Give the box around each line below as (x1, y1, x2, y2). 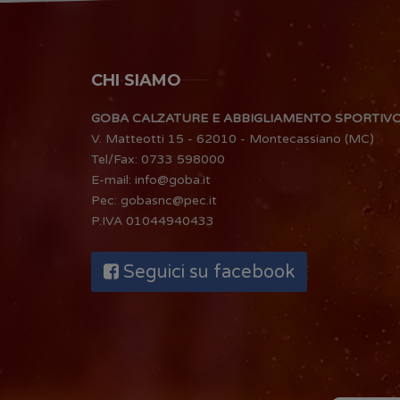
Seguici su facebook (119, 261, 295, 283)
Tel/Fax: (91, 151, 141, 167)
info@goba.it (135, 171, 211, 187)
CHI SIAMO (91, 70, 181, 90)
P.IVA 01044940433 (91, 212, 214, 229)
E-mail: (91, 171, 135, 187)
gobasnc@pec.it (121, 192, 217, 208)
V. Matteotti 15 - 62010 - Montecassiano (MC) (91, 130, 374, 146)
